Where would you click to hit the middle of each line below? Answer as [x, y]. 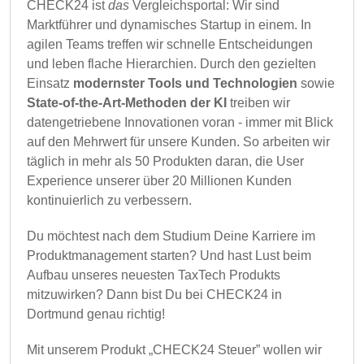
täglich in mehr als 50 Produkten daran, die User [165, 161]
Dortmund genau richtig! [96, 314]
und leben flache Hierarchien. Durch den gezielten [171, 64]
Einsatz [50, 83]
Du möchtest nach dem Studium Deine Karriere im [171, 236]
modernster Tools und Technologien [185, 83]
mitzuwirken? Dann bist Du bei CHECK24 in [154, 295]
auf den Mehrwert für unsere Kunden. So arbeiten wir [178, 142]
